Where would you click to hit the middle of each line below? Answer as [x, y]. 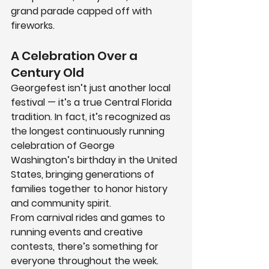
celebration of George [64, 146]
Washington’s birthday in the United [95, 160]
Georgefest [38, 88]
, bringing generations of [99, 175]
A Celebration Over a [75, 56]
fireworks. [33, 26]
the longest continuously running [89, 131]
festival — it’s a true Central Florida [92, 103]
